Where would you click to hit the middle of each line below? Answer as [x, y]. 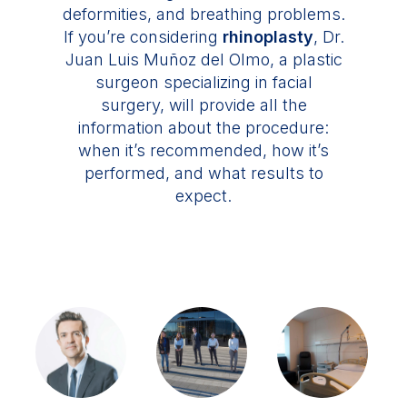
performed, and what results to [203, 173]
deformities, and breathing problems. [203, 14]
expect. [203, 196]
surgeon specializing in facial [203, 82]
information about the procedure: [203, 128]
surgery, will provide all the [203, 105]
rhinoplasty [268, 37]
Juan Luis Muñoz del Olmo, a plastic [203, 60]
